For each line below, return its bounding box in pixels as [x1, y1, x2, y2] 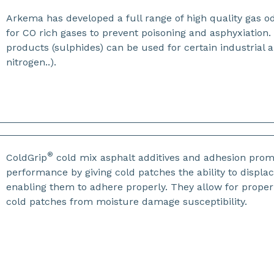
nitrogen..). [6, 56, 57, 68]
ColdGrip [6, 152, 48, 163]
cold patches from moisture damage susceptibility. [6, 196, 248, 207]
